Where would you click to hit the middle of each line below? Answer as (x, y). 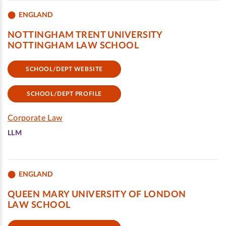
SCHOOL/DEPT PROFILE (64, 94)
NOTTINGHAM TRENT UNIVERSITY (85, 35)
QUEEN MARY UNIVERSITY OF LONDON (97, 195)
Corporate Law (35, 118)
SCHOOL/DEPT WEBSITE (64, 69)
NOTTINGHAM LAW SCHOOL (73, 46)
